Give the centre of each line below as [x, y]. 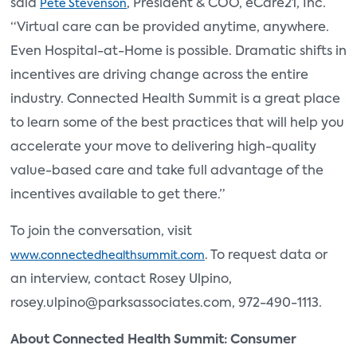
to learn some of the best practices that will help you [177, 123]
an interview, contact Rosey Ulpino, [121, 279]
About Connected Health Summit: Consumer [153, 340]
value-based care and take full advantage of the [167, 171]
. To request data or [266, 255]
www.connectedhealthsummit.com [108, 255]
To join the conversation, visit [101, 231]
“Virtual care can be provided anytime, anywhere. [170, 27]
